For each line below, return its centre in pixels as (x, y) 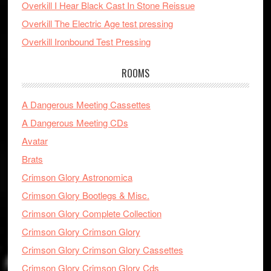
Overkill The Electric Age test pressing (97, 23)
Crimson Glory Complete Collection (91, 213)
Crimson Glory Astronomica (77, 177)
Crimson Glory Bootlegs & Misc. (85, 195)
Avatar (34, 141)
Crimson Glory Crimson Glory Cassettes (102, 250)
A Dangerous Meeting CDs (75, 122)
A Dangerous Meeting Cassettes (86, 104)
